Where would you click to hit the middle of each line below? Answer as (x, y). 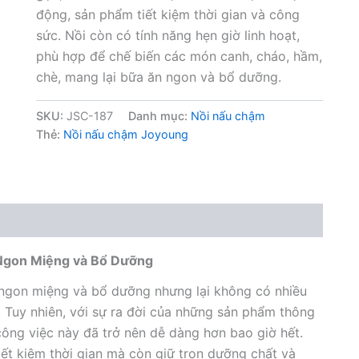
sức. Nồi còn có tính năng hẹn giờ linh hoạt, (167, 35)
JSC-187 (89, 115)
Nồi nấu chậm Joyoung (125, 134)
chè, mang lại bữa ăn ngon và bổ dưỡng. (158, 77)
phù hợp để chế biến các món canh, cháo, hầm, (179, 56)
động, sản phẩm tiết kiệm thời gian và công (167, 14)
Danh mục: (159, 115)
